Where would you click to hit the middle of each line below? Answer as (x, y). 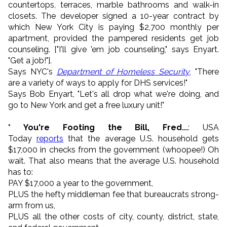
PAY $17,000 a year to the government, (81, 183)
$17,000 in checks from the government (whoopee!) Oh (113, 149)
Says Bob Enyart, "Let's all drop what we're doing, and (113, 94)
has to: (21, 172)
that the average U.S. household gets (141, 138)
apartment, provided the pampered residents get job (113, 38)
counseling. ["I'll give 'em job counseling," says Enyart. (113, 49)
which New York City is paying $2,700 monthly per (113, 27)
